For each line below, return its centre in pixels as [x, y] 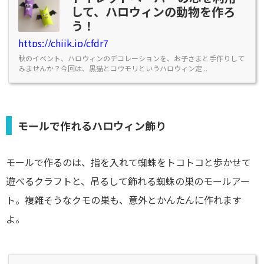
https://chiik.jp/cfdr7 [63, 43]
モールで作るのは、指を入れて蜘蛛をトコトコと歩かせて [128, 162]
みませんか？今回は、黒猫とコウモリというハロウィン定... [113, 68]
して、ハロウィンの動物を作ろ [153, 12]
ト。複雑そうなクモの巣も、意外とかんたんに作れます [124, 200]
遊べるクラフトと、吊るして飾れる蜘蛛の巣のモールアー [128, 181]
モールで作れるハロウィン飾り [92, 126]
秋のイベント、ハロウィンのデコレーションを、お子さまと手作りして [131, 58]
